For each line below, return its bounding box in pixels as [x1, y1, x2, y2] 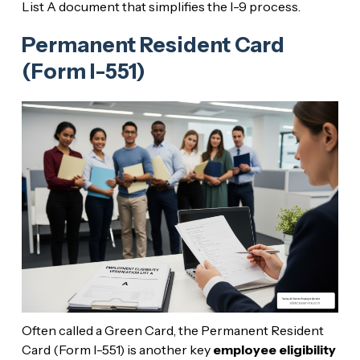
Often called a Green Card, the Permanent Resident [21, 321, 324, 338]
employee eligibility [212, 341, 336, 358]
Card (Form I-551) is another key [21, 341, 213, 358]
